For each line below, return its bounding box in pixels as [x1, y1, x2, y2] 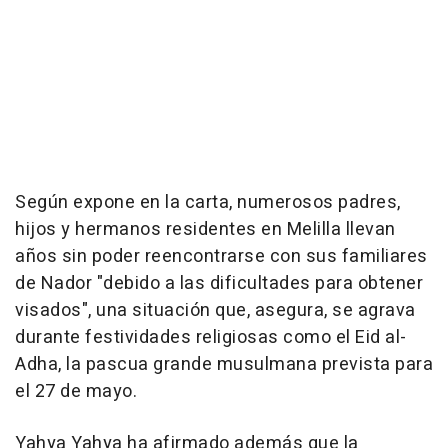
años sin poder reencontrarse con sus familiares [15, 243, 428, 271]
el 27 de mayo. [15, 378, 137, 406]
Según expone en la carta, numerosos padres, [15, 189, 401, 217]
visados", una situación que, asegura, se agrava [15, 297, 416, 325]
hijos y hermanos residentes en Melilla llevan [15, 216, 396, 244]
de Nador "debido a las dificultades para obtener [15, 270, 423, 298]
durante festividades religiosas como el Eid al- [15, 324, 407, 352]
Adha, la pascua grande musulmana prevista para [15, 351, 433, 379]
